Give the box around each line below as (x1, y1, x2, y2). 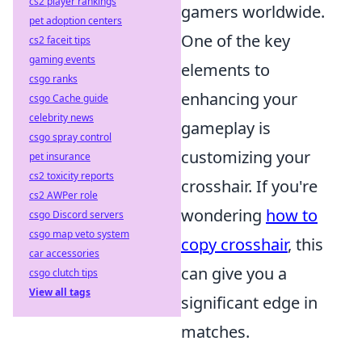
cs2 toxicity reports (29, 169, 114, 183)
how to (266, 204, 318, 226)
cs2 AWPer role (29, 188, 98, 202)
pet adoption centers (29, 14, 122, 27)
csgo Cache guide (29, 91, 108, 105)
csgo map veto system (29, 227, 129, 241)
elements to (181, 59, 270, 81)
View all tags (29, 285, 90, 299)
